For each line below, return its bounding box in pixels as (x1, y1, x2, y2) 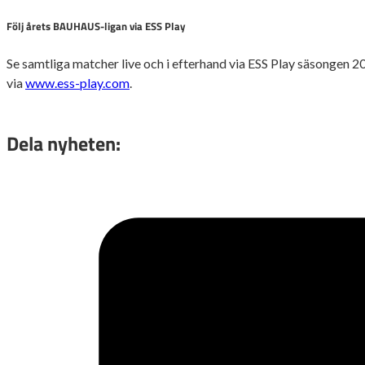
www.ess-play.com (25, 75, 130, 91)
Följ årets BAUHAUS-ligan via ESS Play (7, 18, 186, 35)
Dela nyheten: (7, 129, 121, 159)
